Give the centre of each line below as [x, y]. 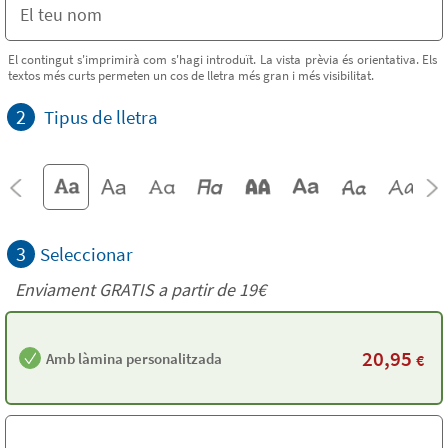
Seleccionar [86, 254]
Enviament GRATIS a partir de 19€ [140, 289]
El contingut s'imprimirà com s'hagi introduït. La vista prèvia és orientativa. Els [222, 59]
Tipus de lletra [101, 117]
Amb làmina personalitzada [134, 358]
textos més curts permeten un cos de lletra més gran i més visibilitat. [191, 75]
